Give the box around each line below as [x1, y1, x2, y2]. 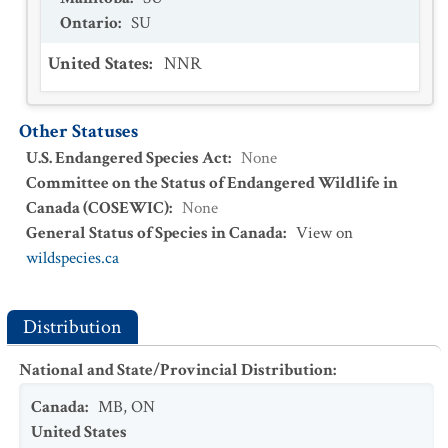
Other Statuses [19, 119, 138, 144]
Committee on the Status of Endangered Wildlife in [26, 172, 398, 194]
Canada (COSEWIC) [26, 197, 169, 219]
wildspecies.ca [26, 247, 119, 269]
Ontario [60, 12, 118, 34]
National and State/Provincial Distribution [19, 359, 333, 381]
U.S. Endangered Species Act [26, 147, 228, 169]
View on [296, 222, 353, 244]
